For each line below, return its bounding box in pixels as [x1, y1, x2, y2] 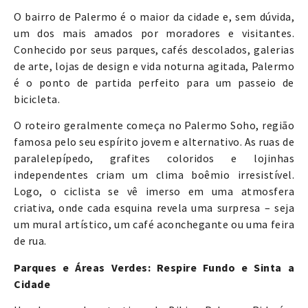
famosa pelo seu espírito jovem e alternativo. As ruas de [14, 135, 294, 149]
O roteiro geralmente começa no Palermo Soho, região [14, 118, 294, 133]
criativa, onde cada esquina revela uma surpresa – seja [14, 201, 294, 215]
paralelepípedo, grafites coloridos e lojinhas [14, 151, 294, 166]
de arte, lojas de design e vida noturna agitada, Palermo [14, 59, 294, 73]
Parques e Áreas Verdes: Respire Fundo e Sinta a [14, 260, 294, 274]
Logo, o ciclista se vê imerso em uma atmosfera [14, 184, 294, 199]
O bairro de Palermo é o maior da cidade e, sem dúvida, [14, 10, 294, 23]
